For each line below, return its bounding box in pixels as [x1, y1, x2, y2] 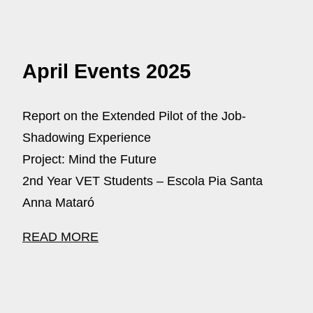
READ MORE [22, 229, 99, 244]
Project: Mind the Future [22, 152, 156, 166]
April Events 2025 [22, 60, 191, 83]
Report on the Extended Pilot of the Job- [22, 108, 246, 123]
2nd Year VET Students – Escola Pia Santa [22, 173, 263, 188]
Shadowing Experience [22, 130, 151, 145]
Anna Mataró [22, 195, 94, 210]
